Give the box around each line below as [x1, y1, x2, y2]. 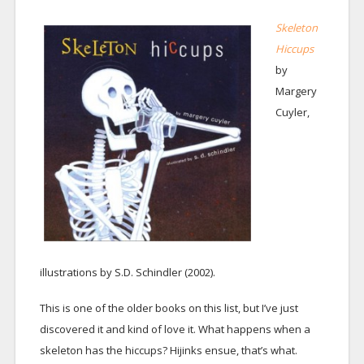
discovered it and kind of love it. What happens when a [39, 321, 310, 336]
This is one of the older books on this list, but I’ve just [39, 300, 298, 315]
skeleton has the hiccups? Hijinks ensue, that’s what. [39, 342, 297, 357]
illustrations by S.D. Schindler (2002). [39, 264, 215, 279]
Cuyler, [275, 104, 310, 119]
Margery [275, 83, 317, 98]
